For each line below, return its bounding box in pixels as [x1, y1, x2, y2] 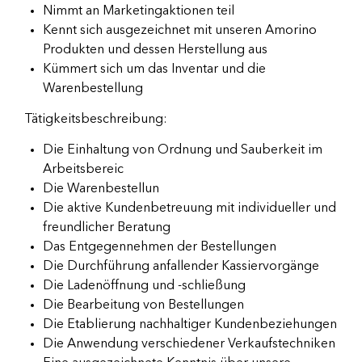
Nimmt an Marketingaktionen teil [43, 5, 234, 19]
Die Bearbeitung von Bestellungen [43, 299, 244, 313]
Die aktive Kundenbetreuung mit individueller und [43, 202, 336, 216]
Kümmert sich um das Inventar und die [43, 63, 266, 77]
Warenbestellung [43, 82, 143, 96]
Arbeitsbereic [43, 163, 124, 177]
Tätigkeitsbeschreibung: [24, 113, 167, 127]
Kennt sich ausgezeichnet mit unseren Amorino [43, 24, 317, 38]
